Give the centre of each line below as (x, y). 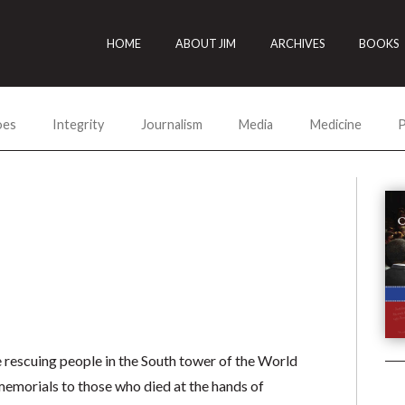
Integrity (79, 124)
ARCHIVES (298, 43)
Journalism (171, 124)
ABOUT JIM (206, 43)
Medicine (335, 124)
